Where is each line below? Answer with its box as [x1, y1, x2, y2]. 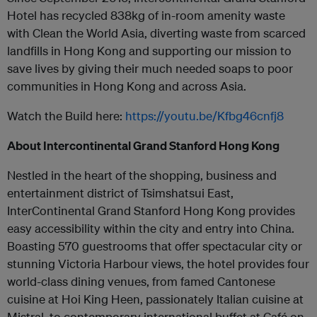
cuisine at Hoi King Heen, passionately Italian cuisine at [7, 292, 304, 306]
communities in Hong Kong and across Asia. [7, 79, 246, 93]
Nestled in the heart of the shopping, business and [7, 168, 277, 183]
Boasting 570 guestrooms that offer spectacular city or [7, 238, 302, 253]
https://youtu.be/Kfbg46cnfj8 [125, 108, 284, 123]
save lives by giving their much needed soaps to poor [7, 61, 293, 76]
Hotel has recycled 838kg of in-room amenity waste [7, 8, 285, 23]
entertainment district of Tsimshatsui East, [7, 185, 234, 200]
